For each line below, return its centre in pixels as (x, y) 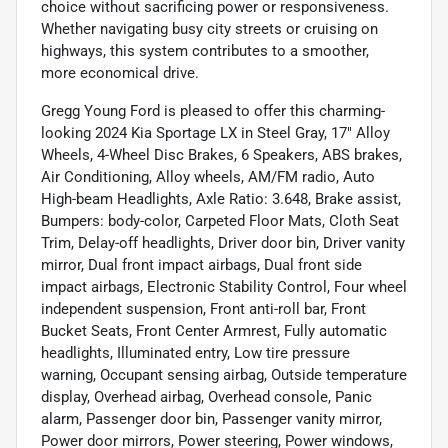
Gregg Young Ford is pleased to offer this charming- (213, 110)
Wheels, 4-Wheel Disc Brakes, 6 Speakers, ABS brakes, (221, 154)
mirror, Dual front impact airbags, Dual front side (201, 264)
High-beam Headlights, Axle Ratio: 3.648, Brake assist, (221, 198)
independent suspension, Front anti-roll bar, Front (203, 308)
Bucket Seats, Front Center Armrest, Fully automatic (214, 330)
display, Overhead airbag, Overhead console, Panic (206, 396)
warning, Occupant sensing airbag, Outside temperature (224, 374)
